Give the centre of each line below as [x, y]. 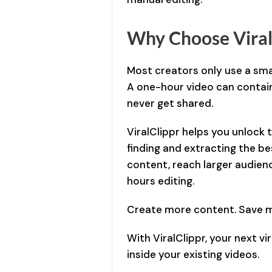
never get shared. [170, 104]
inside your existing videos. [193, 255]
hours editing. [161, 181]
